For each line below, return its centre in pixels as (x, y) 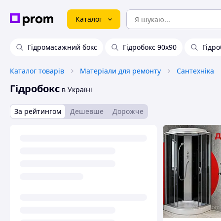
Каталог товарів (37, 71)
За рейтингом (38, 111)
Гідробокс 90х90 (150, 47)
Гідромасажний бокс (62, 47)
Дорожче (128, 111)
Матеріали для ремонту (120, 71)
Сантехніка (195, 71)
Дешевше (87, 111)
